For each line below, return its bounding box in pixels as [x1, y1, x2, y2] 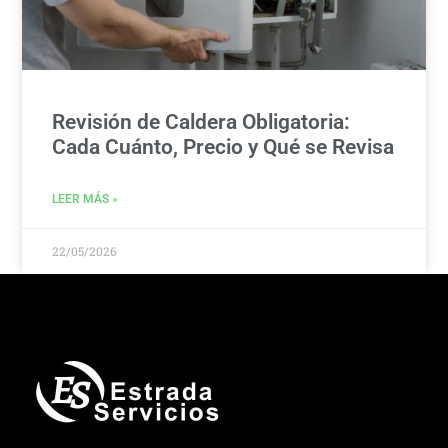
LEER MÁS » [52, 191, 119, 206]
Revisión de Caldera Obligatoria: [52, 109, 351, 134]
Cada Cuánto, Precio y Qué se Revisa [52, 134, 395, 159]
